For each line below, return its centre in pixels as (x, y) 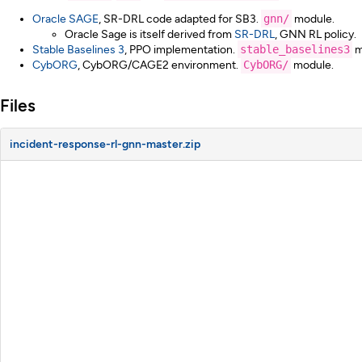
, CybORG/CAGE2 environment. (159, 65)
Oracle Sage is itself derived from (149, 35)
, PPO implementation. (181, 50)
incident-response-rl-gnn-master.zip (105, 145)
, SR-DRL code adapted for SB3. (180, 19)
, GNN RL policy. (316, 35)
